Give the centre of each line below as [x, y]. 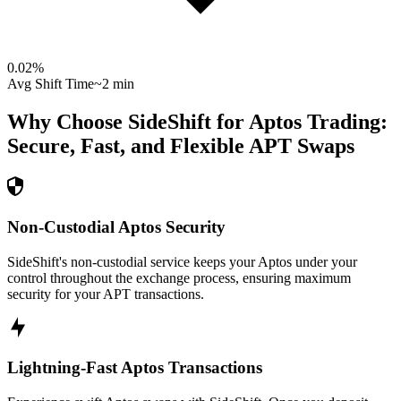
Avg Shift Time [51, 84]
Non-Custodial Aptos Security [116, 226]
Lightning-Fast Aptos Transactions [135, 368]
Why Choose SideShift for [128, 122]
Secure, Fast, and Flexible [126, 146]
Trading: [345, 122]
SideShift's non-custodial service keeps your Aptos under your [182, 261]
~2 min [114, 84]
